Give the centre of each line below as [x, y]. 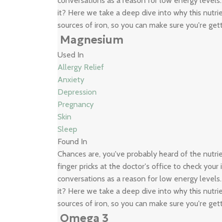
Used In [71, 55]
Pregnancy [76, 104]
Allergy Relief [81, 67]
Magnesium [92, 40]
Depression [77, 92]
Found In [73, 141]
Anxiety [71, 80]
